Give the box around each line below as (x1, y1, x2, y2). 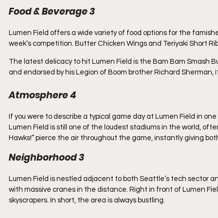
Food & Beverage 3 (9, 5, 95, 18)
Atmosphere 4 (9, 89, 76, 102)
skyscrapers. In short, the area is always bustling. (9, 197, 166, 204)
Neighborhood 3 (9, 151, 84, 164)
